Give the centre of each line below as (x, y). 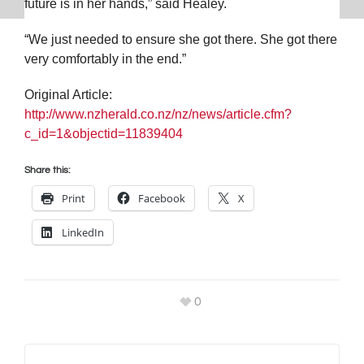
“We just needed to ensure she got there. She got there (181, 40)
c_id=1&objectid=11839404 (104, 134)
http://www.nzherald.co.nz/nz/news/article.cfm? (158, 115)
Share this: (47, 171)
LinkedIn (83, 233)
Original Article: (68, 95)
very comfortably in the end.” (105, 59)
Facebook (162, 199)
